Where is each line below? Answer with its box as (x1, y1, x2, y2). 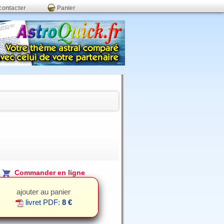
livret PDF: (23, 198, 62, 207)
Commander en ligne (10, 168, 85, 176)
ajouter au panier (16, 187, 70, 196)
